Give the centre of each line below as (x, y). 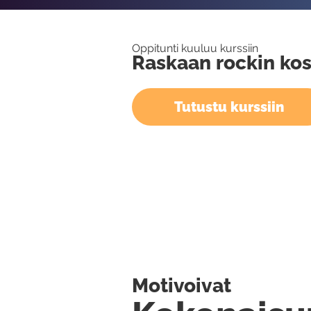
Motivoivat (182, 285)
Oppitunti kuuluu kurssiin (195, 48)
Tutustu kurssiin (229, 107)
